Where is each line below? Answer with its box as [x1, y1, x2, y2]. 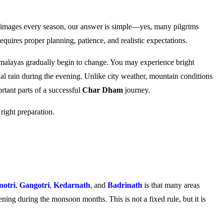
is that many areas [142, 181, 200, 189]
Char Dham [82, 86, 123, 94]
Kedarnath [54, 181, 90, 189]
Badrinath [108, 181, 142, 189]
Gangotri [19, 181, 50, 189]
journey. [123, 86, 150, 94]
